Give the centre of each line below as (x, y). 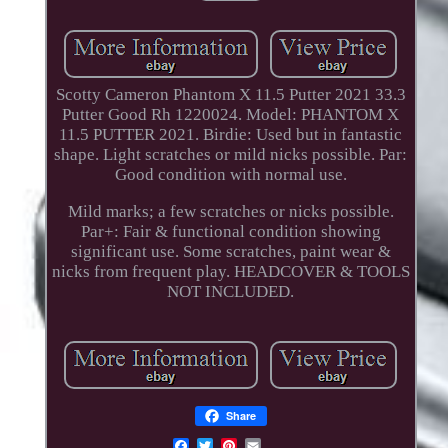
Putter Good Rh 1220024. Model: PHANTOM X (231, 114)
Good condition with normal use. (230, 174)
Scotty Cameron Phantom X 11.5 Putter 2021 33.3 (230, 94)
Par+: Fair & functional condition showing (230, 231)
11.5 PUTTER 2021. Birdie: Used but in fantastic (231, 134)
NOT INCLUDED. (231, 291)
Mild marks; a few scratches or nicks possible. (230, 211)
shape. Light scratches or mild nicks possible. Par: (231, 154)
